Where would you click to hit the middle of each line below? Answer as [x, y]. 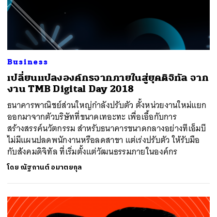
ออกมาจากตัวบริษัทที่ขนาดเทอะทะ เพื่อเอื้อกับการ [92, 116]
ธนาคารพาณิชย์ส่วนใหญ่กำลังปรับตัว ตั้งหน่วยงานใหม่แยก [107, 105]
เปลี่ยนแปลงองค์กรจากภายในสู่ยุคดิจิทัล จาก [108, 77]
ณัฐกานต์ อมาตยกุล [51, 167]
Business [28, 62]
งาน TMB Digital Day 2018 [71, 89]
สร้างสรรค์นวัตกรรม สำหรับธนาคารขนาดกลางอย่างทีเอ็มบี [107, 128]
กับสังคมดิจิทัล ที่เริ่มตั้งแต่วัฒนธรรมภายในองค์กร [93, 151]
